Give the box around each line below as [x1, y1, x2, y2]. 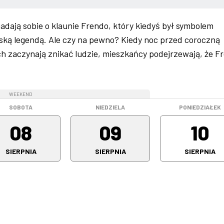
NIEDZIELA [95, 103, 125, 111]
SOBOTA [9, 103, 32, 111]
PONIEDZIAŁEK [178, 103, 221, 111]
